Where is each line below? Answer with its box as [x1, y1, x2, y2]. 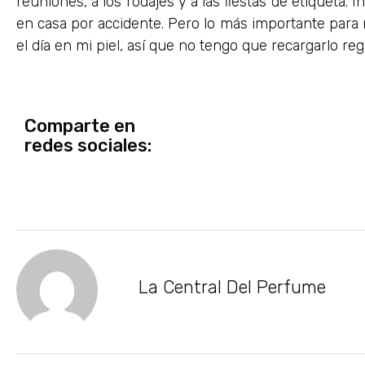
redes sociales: [24, 134, 152, 156]
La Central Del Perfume [139, 276, 326, 299]
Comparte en [24, 114, 135, 137]
